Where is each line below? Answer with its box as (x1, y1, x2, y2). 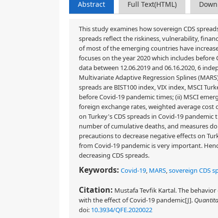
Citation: (79, 184, 113, 195)
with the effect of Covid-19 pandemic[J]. (79, 196, 194, 204)
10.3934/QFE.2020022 (91, 205, 152, 214)
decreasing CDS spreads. (79, 151, 149, 160)
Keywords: (79, 164, 119, 175)
